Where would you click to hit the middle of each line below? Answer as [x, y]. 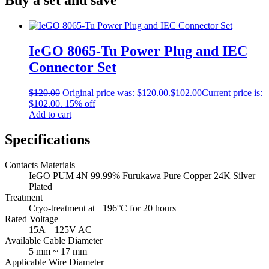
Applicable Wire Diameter [54, 262]
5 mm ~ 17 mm [58, 252]
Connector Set [73, 67]
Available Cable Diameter [54, 241]
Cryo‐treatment [57, 208]
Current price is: [232, 92]
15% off [80, 103]
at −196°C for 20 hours [131, 208]
